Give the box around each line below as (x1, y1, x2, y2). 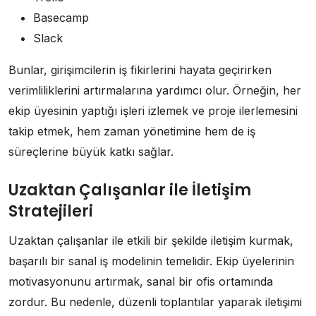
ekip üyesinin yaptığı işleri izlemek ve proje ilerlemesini (8, 104, 298, 119)
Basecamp (33, 11, 89, 25)
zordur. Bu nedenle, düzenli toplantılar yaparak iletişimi (8, 295, 302, 310)
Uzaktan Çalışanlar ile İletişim (8, 179, 251, 202)
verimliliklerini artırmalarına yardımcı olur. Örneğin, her (8, 83, 301, 98)
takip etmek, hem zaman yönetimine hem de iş (8, 124, 255, 139)
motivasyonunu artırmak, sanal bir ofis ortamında (8, 274, 273, 289)
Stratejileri (8, 200, 93, 223)
